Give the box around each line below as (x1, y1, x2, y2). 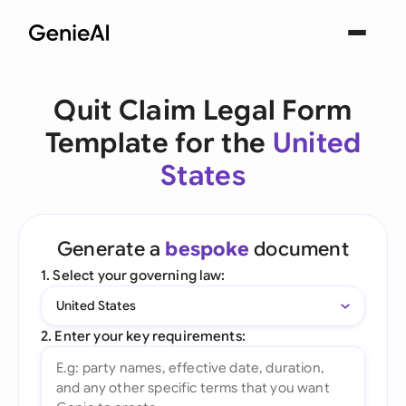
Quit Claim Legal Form (53, 93, 353, 128)
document (248, 237, 349, 261)
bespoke (165, 237, 249, 261)
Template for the (44, 126, 273, 160)
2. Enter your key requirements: (41, 327, 246, 344)
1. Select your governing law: (41, 266, 226, 284)
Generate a (57, 237, 166, 261)
